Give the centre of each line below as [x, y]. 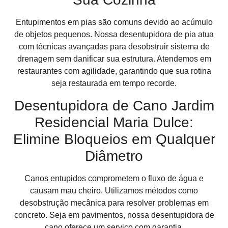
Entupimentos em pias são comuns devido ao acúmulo [114, 22]
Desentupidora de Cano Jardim [114, 105]
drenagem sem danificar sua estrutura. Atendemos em [114, 59]
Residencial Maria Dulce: [114, 122]
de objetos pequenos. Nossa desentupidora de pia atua [114, 35]
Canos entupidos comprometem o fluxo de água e [114, 178]
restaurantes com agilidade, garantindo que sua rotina [114, 71]
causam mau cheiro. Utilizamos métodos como [114, 190]
